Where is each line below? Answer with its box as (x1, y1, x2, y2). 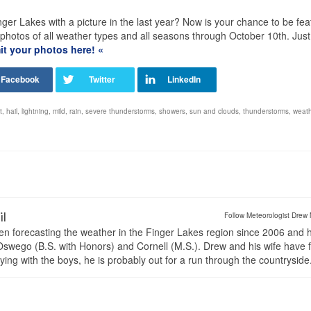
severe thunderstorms (85, 106, 155, 117)
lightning (22, 106, 49, 117)
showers (159, 106, 185, 117)
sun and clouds (190, 106, 239, 117)
